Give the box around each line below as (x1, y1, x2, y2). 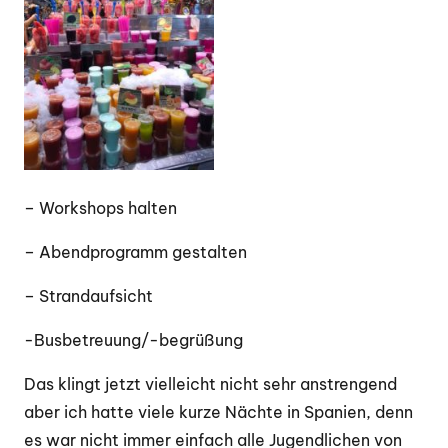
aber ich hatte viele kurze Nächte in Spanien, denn (24, 401, 413, 422)
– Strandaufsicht (24, 285, 153, 306)
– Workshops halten (24, 197, 177, 218)
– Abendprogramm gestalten (24, 241, 247, 262)
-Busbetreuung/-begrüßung (24, 329, 243, 350)
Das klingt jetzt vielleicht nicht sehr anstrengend (24, 373, 397, 394)
